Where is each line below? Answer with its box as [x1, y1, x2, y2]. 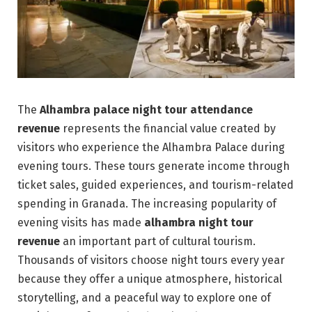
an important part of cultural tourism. [60, 235, 256, 249]
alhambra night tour [144, 216, 253, 230]
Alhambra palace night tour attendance [40, 103, 253, 117]
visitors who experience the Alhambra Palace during [17, 141, 285, 155]
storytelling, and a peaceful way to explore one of [17, 291, 271, 305]
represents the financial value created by [60, 122, 276, 136]
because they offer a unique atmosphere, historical [17, 272, 282, 286]
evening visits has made [17, 216, 144, 230]
